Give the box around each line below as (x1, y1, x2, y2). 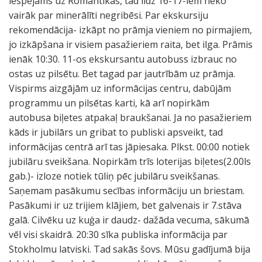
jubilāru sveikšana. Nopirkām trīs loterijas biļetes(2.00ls (9, 155, 251, 168)
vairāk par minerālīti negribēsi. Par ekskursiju (9, 9, 208, 22)
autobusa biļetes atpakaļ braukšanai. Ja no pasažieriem (9, 111, 251, 124)
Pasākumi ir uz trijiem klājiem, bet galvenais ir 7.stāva (9, 199, 242, 212)
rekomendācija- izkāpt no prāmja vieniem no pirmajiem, (9, 23, 252, 36)
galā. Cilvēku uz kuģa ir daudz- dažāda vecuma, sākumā (9, 213, 249, 226)
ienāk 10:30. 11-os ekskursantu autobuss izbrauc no (9, 53, 237, 65)
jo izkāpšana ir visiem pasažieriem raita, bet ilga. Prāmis (9, 38, 253, 51)
